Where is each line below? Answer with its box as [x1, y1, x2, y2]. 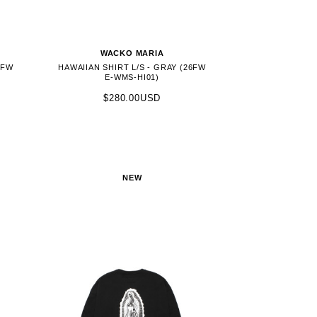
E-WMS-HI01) [105, 72, 160, 81]
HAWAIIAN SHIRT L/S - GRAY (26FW [58, 62, 207, 71]
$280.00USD [103, 93, 161, 104]
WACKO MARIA [100, 48, 164, 57]
